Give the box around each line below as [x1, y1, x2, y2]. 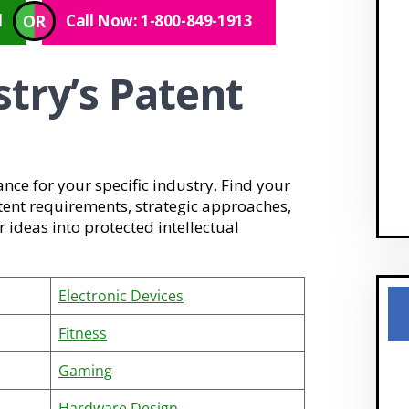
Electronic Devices [58, 286, 184, 306]
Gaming [58, 361, 112, 381]
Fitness [58, 323, 107, 343]
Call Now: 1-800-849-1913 [66, 10, 253, 31]
